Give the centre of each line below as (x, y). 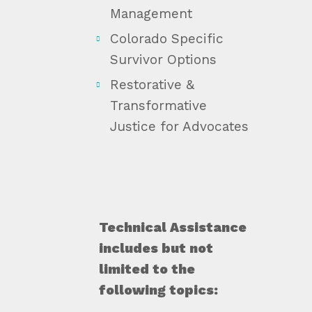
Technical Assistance (172, 228)
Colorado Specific (166, 38)
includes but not (156, 249)
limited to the (147, 270)
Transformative (158, 105)
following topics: (158, 290)
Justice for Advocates (179, 126)
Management (151, 13)
